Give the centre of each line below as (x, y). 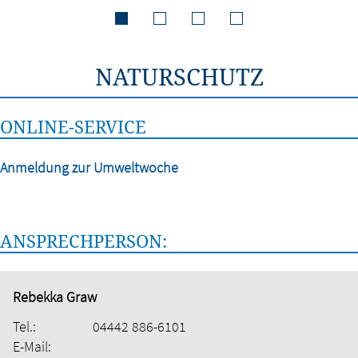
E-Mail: (32, 347)
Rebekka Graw (55, 297)
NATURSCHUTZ (179, 76)
